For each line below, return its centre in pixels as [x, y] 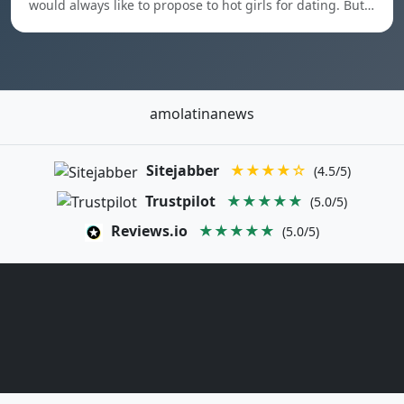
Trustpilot [180, 201]
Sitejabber [182, 170]
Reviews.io [149, 231]
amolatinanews [202, 114]
